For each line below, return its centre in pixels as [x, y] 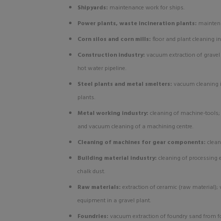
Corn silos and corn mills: [115, 39]
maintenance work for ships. [147, 8]
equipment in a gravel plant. [114, 201]
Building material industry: [118, 158]
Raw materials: [100, 187]
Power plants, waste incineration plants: [138, 24]
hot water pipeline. [102, 69]
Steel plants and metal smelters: [126, 84]
